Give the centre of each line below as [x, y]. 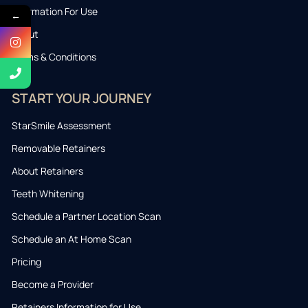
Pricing [26, 261]
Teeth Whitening [48, 193]
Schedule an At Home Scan [71, 239]
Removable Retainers [58, 148]
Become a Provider [53, 284]
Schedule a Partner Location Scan [86, 216]
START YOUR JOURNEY [81, 98]
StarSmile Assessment [62, 125]
